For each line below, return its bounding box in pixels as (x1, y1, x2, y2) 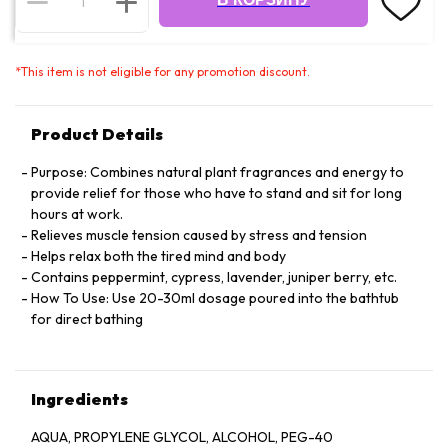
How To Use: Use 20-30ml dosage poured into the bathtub (31, 289, 399, 308)
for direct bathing (31, 310, 143, 329)
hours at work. (31, 205, 123, 224)
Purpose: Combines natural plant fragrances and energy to (31, 163, 404, 182)
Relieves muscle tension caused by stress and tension (31, 226, 367, 245)
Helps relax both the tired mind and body (31, 247, 286, 266)
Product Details (31, 124, 163, 145)
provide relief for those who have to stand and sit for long (31, 184, 402, 203)
